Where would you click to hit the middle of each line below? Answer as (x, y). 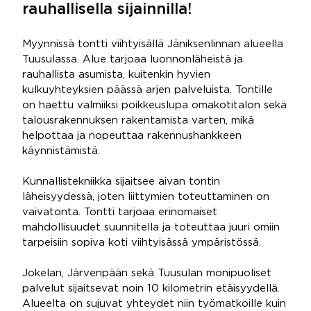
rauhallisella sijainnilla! (107, 10)
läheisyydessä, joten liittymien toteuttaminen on (146, 197)
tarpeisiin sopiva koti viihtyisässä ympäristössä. (142, 243)
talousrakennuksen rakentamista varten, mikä (138, 120)
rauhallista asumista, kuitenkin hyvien (116, 75)
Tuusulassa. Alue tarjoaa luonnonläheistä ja (133, 59)
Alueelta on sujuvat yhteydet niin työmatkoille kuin (154, 304)
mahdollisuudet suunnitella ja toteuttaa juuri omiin (151, 227)
